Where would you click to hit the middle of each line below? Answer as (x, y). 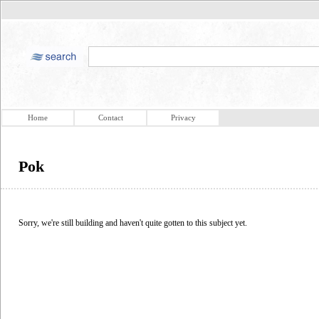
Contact (110, 117)
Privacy (183, 117)
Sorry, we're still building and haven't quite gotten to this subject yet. (133, 223)
